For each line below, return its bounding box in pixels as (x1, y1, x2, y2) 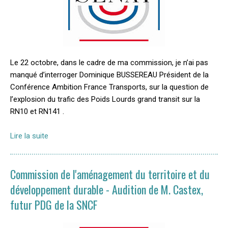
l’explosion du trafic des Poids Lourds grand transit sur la (10, 95, 200, 104)
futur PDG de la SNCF (10, 196, 98, 213)
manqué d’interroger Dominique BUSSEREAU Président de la (10, 70, 209, 79)
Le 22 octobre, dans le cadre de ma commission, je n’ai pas (10, 58, 208, 67)
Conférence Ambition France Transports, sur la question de (10, 82, 209, 92)
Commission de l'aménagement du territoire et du (10, 166, 210, 182)
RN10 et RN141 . (10, 107, 64, 116)
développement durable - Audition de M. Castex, (10, 181, 203, 197)
